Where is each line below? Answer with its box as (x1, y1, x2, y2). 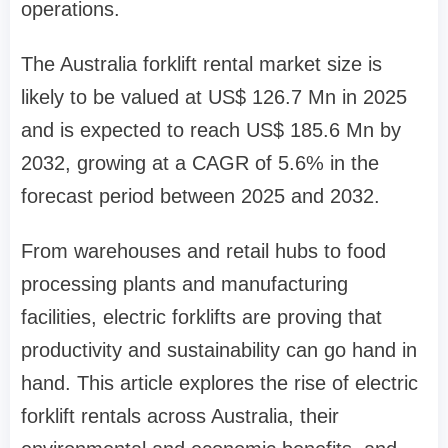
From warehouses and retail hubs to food (21, 240, 386, 263)
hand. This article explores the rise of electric (21, 372, 418, 395)
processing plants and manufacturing (21, 273, 348, 296)
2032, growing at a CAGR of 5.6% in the (21, 152, 379, 175)
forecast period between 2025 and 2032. (21, 185, 380, 208)
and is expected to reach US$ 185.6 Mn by (21, 119, 401, 142)
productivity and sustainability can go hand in (21, 339, 417, 362)
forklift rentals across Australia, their (21, 405, 339, 428)
